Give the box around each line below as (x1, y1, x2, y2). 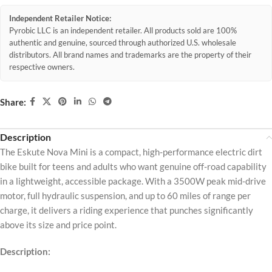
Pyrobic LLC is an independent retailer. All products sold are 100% (9, 26, 237, 36)
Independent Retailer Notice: (9, 14, 111, 24)
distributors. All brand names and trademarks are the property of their (9, 50, 251, 60)
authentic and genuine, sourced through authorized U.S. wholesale (9, 38, 236, 48)
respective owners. (9, 63, 75, 72)
